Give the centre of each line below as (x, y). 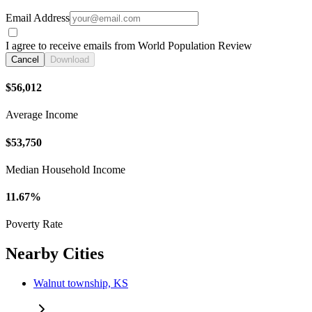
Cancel (25, 59)
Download (70, 59)
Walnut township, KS (81, 283)
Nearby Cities (55, 254)
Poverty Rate (34, 224)
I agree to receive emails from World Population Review (129, 45)
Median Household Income (65, 169)
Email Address (38, 17)
